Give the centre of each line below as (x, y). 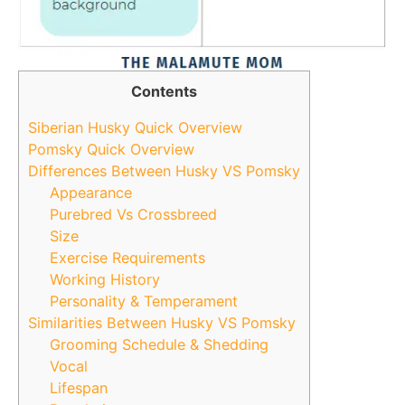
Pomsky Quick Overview (111, 150)
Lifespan (79, 388)
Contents (164, 91)
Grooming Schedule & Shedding (160, 345)
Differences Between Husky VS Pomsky (164, 171)
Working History (105, 280)
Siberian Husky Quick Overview (135, 128)
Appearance (91, 193)
